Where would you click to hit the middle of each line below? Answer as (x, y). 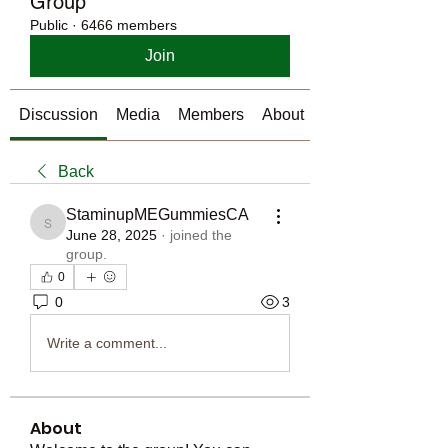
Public (49, 25)
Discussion (58, 114)
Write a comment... (107, 342)
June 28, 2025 (111, 235)
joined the (201, 235)
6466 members (129, 25)
